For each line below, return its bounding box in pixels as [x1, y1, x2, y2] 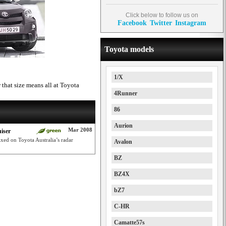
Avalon [114, 138, 132, 145]
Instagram [175, 19, 206, 27]
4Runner [114, 90, 137, 97]
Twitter [150, 19, 172, 27]
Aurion [114, 122, 133, 129]
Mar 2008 [68, 127, 92, 133]
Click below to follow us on [126, 12, 198, 19]
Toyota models [104, 45, 154, 53]
